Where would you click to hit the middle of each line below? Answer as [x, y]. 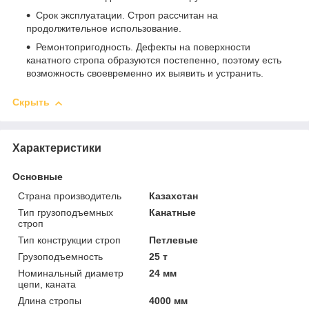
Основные [38, 176]
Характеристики [57, 148]
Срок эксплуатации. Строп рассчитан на [127, 16]
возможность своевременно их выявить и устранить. [145, 73]
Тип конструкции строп [69, 240]
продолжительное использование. [104, 29]
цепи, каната [47, 284]
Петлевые [174, 240]
